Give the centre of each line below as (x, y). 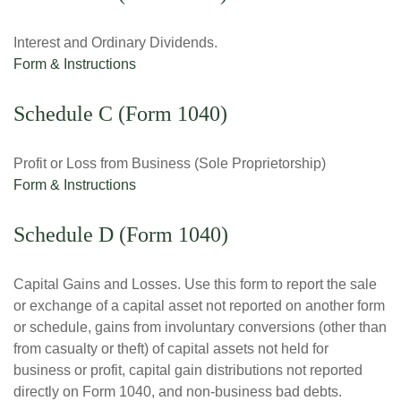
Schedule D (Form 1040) (121, 235)
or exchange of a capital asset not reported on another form (199, 306)
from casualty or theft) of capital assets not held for (171, 349)
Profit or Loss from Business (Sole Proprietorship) (170, 163)
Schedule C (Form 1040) (120, 114)
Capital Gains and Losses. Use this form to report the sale (195, 284)
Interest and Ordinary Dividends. (115, 43)
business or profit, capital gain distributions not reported (188, 370)
